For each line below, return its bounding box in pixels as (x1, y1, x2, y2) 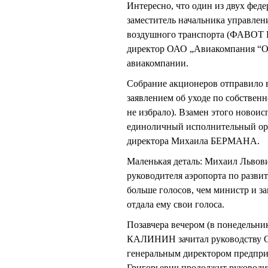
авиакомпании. (127, 58, 188, 68)
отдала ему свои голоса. (127, 199, 224, 210)
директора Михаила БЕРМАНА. (127, 136, 260, 147)
